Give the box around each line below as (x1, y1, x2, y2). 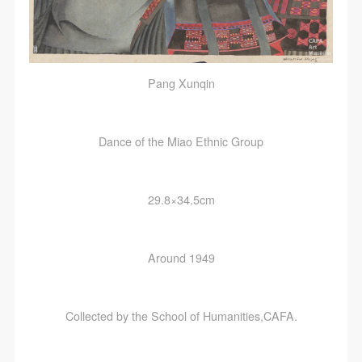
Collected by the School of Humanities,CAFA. (65, 308, 297, 325)
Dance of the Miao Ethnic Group (99, 133, 263, 150)
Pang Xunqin (147, 75, 215, 92)
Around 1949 (147, 250, 215, 267)
